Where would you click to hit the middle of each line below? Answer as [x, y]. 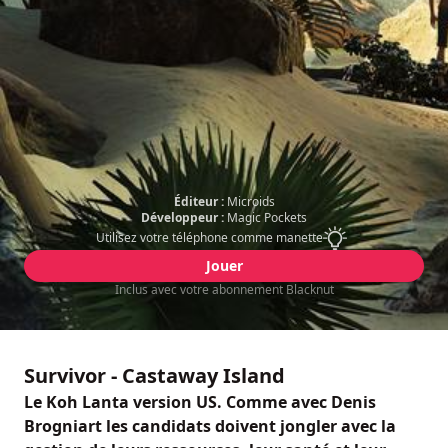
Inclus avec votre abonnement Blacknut [224, 289]
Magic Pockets [267, 217]
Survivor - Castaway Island [154, 375]
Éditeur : [198, 201]
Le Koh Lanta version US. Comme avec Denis [200, 402]
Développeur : [182, 217]
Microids [250, 201]
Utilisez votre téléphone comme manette [209, 237]
